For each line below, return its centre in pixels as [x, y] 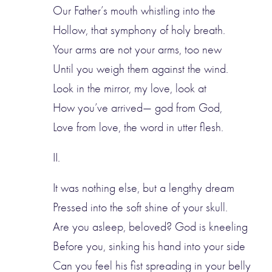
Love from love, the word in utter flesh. [138, 127]
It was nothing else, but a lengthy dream [144, 188]
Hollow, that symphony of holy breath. [139, 30]
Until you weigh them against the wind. [141, 69]
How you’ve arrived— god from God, [138, 108]
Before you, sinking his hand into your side [149, 246]
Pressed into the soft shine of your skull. [140, 207]
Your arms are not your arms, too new [137, 49]
